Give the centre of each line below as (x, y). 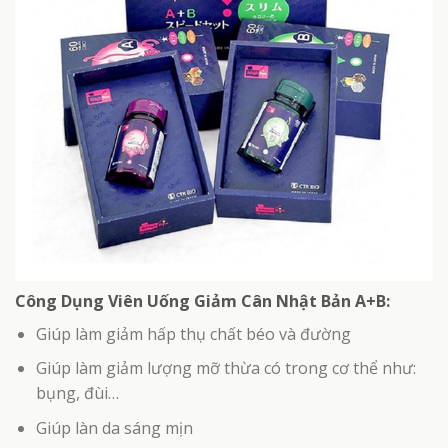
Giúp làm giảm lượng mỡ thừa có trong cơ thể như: (225, 368)
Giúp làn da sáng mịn (114, 427)
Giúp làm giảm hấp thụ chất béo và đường (193, 333)
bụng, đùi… (77, 393)
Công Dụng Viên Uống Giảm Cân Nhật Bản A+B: (202, 300)
